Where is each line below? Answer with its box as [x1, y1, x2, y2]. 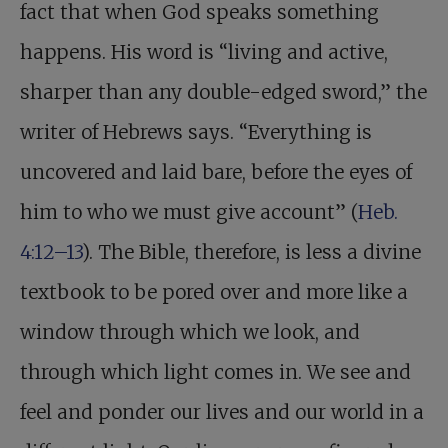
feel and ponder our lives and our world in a [20, 400, 424, 425]
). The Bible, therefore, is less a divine [82, 240, 421, 265]
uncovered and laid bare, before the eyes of [20, 160, 412, 185]
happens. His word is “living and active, [20, 40, 388, 65]
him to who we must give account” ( [20, 200, 358, 225]
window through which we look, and [20, 320, 360, 345]
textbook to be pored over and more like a [20, 280, 408, 305]
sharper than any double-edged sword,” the [20, 80, 427, 105]
